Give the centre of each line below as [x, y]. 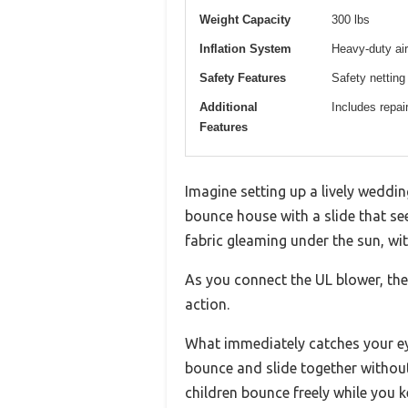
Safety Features [243, 77]
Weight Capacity [245, 19]
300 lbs [351, 19]
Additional [229, 107]
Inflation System [245, 48]
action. [207, 304]
